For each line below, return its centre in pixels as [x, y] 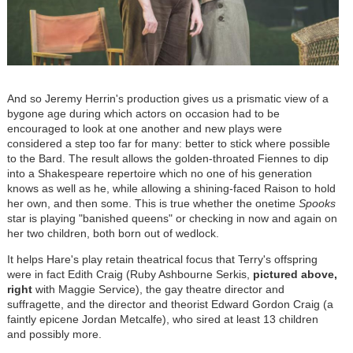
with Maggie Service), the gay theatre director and [160, 290]
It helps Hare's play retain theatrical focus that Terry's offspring [162, 260]
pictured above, [293, 275]
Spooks [317, 204]
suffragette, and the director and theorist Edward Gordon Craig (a [170, 305]
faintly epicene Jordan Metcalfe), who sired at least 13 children [162, 320]
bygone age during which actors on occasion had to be [143, 114]
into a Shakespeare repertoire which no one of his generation [159, 174]
